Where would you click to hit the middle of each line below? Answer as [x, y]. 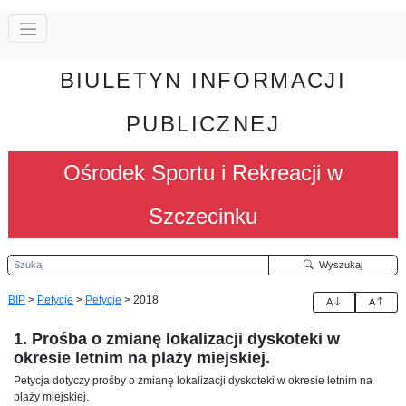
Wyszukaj [338, 264]
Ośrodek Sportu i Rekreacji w [203, 172]
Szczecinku [203, 216]
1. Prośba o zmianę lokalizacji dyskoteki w [177, 338]
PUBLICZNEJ [203, 123]
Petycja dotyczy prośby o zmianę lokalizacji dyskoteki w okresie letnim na [193, 380]
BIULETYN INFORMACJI [203, 80]
